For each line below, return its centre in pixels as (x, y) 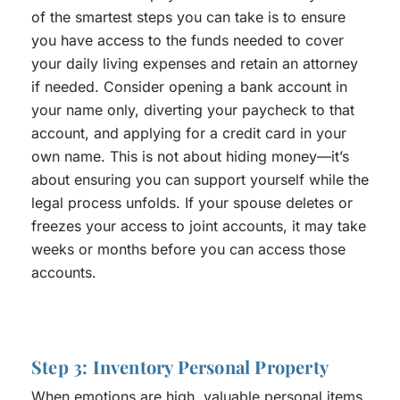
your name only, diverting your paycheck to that (193, 110)
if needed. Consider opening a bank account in (189, 87)
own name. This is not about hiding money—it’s (190, 157)
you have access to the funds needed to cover (187, 41)
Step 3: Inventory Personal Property (180, 367)
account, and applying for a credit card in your (189, 133)
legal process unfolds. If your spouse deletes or (192, 203)
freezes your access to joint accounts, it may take (199, 226)
